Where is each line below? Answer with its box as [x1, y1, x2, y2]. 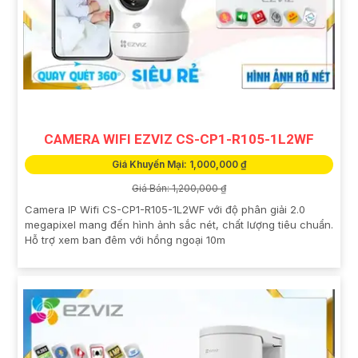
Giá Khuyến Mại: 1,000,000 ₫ [112, 157, 246, 170]
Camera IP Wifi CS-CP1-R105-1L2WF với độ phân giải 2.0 [25, 202, 305, 216]
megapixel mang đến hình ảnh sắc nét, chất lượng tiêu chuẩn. [25, 217, 333, 231]
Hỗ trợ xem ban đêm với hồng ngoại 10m [25, 233, 225, 246]
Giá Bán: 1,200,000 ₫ [132, 181, 226, 194]
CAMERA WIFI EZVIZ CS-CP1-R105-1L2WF [44, 130, 314, 147]
